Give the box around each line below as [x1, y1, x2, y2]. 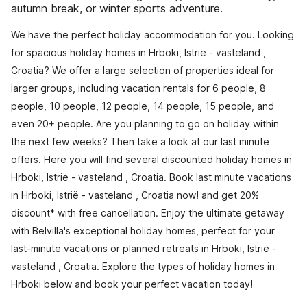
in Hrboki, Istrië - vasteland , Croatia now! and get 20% [11, 189, 259, 201]
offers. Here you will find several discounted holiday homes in [11, 153, 292, 165]
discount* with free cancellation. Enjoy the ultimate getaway [11, 207, 284, 219]
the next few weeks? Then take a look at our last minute [11, 136, 269, 147]
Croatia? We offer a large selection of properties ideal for [11, 64, 274, 76]
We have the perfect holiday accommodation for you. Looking [11, 29, 294, 40]
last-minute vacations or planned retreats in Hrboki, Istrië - [11, 243, 276, 254]
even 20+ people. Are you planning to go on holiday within [11, 118, 279, 130]
